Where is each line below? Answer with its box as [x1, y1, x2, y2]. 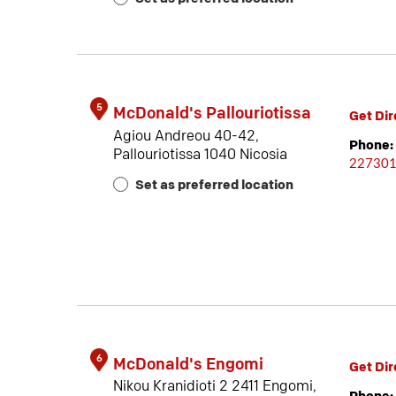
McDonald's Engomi [113, 354, 263, 374]
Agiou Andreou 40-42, [113, 126, 259, 145]
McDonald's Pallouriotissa [113, 104, 311, 124]
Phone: [348, 137, 393, 155]
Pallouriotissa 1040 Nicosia [113, 145, 287, 164]
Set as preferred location [135, 177, 293, 194]
